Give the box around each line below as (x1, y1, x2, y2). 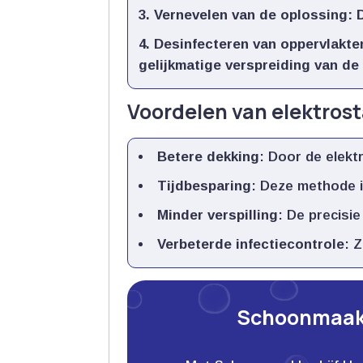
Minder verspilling (157, 207, 279, 224)
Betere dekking (157, 149, 260, 165)
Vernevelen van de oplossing (154, 7, 348, 23)
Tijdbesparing (157, 178, 252, 194)
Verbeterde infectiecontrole (157, 237, 345, 253)
